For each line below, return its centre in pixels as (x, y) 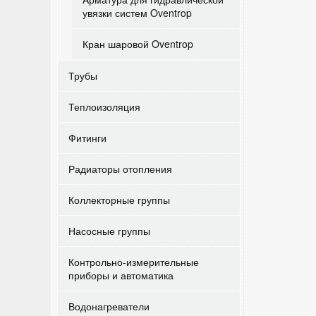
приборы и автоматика (121, 275)
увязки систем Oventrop (137, 13)
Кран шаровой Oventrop (138, 44)
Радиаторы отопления (120, 169)
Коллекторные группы (119, 200)
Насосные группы (109, 231)
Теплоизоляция (104, 107)
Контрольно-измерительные (134, 262)
